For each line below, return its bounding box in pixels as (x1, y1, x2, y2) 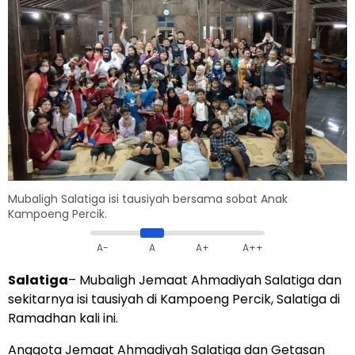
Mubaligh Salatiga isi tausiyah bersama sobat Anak (8, 191, 288, 208)
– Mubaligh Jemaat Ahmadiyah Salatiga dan (68, 271, 342, 290)
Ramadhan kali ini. (8, 309, 118, 328)
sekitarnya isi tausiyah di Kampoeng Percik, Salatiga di (8, 290, 340, 309)
